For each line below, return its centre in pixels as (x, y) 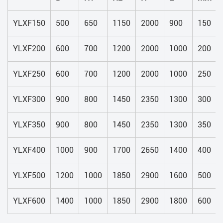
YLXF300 (29, 100)
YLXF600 (29, 201)
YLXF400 (29, 150)
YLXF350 (29, 125)
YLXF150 (29, 23)
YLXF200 (29, 49)
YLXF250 (29, 74)
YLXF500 (29, 176)
